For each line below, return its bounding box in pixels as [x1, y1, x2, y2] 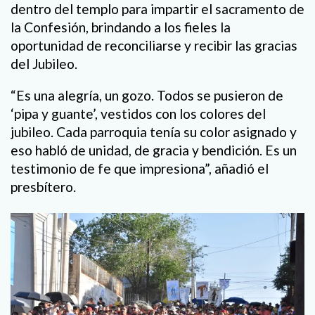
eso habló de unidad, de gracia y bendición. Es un [11, 141, 297, 158]
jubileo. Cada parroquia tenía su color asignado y [11, 123, 297, 140]
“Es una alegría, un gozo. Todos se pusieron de [11, 86, 283, 103]
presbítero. [11, 178, 76, 195]
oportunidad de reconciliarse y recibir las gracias [11, 37, 297, 53]
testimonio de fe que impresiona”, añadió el [11, 160, 269, 176]
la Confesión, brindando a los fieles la [11, 18, 231, 35]
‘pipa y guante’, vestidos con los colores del [11, 105, 266, 122]
